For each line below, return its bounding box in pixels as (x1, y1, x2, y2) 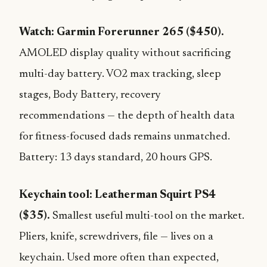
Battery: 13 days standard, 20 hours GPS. (19, 152, 212, 163)
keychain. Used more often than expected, (19, 252, 219, 263)
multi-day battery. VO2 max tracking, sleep (19, 69, 221, 80)
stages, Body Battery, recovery (19, 89, 161, 101)
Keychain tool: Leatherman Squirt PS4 (19, 190, 216, 201)
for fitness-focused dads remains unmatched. (19, 131, 230, 142)
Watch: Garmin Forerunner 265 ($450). (19, 27, 224, 38)
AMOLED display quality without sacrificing (19, 48, 231, 59)
